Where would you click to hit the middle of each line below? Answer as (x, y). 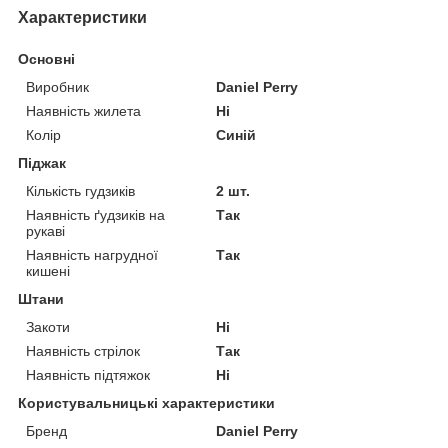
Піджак (42, 162)
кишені (48, 270)
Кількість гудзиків (80, 190)
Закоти (48, 326)
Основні (46, 58)
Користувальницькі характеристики (146, 402)
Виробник (57, 86)
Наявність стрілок (83, 350)
